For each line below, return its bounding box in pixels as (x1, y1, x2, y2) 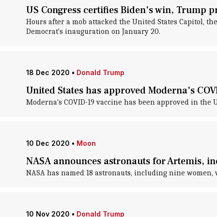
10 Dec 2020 (26, 139, 70, 147)
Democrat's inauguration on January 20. (26, 27, 160, 36)
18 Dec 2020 (26, 68, 70, 77)
